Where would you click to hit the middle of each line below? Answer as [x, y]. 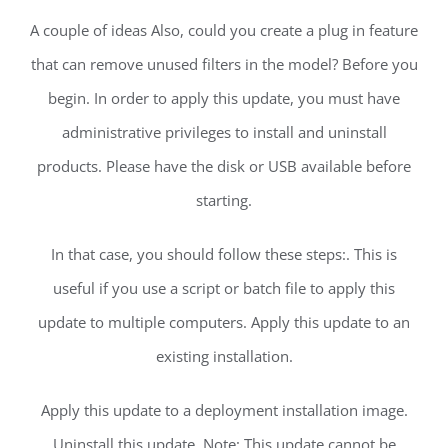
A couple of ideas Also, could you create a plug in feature [224, 30]
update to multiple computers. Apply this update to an [224, 322]
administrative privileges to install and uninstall [224, 132]
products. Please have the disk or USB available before [224, 166]
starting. [224, 200]
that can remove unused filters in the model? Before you [224, 64]
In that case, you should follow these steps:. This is [224, 254]
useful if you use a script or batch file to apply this [224, 288]
